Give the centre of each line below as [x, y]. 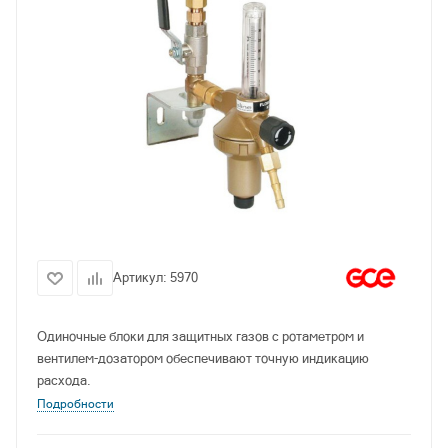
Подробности [75, 404]
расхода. [64, 381]
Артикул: [141, 278]
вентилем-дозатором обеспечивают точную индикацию [203, 359]
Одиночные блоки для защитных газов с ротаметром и [200, 337]
